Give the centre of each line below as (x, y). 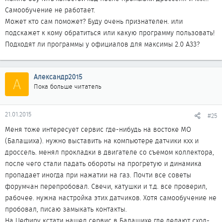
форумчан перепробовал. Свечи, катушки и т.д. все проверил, (106, 186)
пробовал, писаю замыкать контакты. (66, 209)
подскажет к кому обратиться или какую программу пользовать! (110, 33)
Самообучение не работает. (50, 10)
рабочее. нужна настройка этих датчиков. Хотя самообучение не (111, 198)
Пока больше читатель (68, 86)
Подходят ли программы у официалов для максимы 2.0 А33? (102, 44)
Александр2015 (58, 77)
